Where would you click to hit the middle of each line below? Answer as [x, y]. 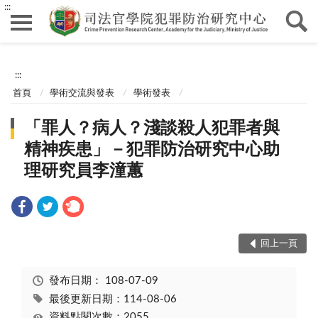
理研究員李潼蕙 [84, 171]
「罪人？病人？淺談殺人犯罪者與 [152, 129]
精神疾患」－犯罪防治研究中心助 [152, 150]
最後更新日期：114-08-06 [113, 299]
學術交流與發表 [82, 93]
